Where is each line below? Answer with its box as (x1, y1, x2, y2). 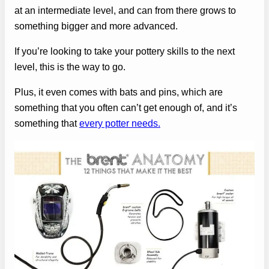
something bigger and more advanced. (14, 20, 178, 31)
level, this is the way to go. (14, 61, 125, 72)
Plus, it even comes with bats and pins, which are (14, 86, 223, 98)
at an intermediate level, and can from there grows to (14, 4, 236, 16)
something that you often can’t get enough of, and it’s (14, 102, 237, 113)
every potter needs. (79, 118, 160, 129)
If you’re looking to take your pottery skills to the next (14, 45, 235, 56)
